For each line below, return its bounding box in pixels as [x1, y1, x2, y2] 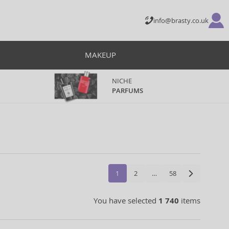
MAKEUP [84, 50, 116, 60]
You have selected [93, 196, 158, 205]
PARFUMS [112, 86, 143, 95]
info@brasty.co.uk [153, 16, 209, 25]
